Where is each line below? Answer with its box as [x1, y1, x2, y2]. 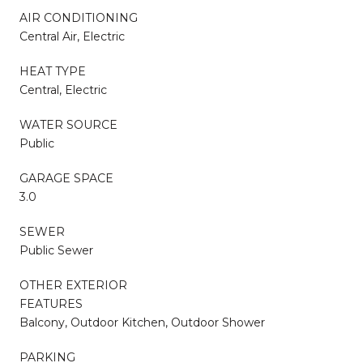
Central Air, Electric [19, 28, 125, 44]
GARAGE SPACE [19, 170, 113, 186]
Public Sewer [19, 242, 93, 258]
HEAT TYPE [19, 63, 86, 79]
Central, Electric [19, 82, 107, 97]
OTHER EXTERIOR [19, 277, 127, 293]
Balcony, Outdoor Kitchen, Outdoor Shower [19, 314, 265, 330]
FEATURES [19, 296, 83, 311]
